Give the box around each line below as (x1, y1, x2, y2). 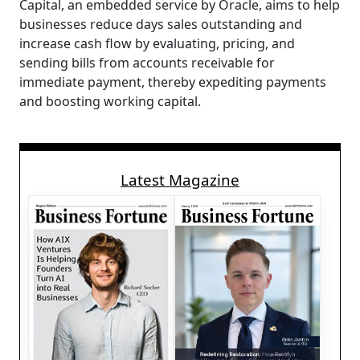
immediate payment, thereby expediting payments (19, 73, 326, 92)
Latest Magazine (121, 170, 239, 191)
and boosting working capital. (19, 92, 201, 111)
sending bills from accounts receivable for (19, 54, 275, 72)
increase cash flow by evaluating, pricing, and (19, 35, 295, 53)
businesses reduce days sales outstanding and (19, 15, 302, 34)
